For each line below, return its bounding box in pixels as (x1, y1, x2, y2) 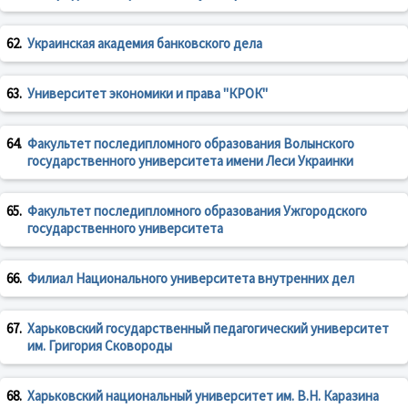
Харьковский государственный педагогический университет (27, 320, 389, 338)
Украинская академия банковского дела (27, 35, 262, 53)
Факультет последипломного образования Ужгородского (27, 202, 367, 220)
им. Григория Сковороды (27, 337, 172, 355)
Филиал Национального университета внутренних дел (27, 270, 354, 288)
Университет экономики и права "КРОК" (27, 85, 268, 103)
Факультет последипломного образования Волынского (27, 135, 354, 153)
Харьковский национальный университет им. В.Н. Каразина (27, 387, 379, 405)
